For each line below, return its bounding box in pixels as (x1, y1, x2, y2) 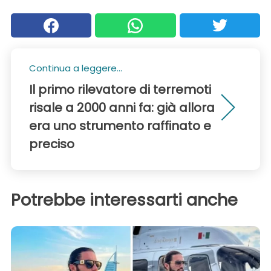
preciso (29, 135, 74, 153)
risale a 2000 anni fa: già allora (29, 99, 215, 117)
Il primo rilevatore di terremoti (29, 81, 211, 99)
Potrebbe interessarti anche (11, 189, 238, 212)
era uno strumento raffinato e (29, 117, 211, 135)
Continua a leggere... (29, 62, 122, 75)
